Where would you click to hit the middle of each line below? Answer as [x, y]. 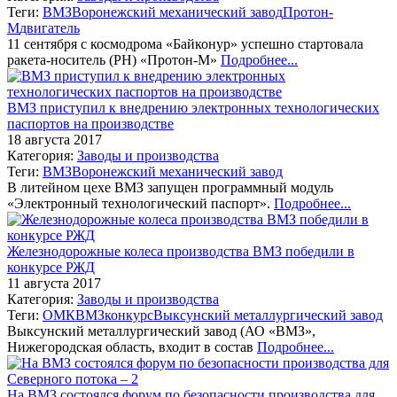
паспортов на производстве [90, 123]
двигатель [50, 27]
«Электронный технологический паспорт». [140, 203]
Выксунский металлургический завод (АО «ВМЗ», [161, 331]
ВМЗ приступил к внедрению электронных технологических [193, 107]
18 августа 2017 [54, 139]
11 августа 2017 [54, 283]
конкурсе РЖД [51, 267]
